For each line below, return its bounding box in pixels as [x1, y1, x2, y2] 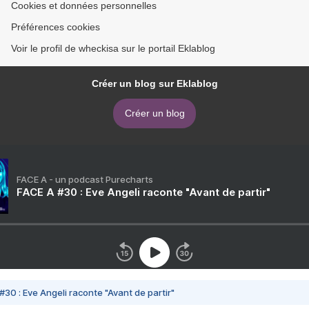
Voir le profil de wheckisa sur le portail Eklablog [11, 43, 215, 54]
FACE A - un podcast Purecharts [17, 174, 153, 186]
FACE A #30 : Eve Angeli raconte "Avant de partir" [17, 186, 270, 199]
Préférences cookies [11, 21, 100, 33]
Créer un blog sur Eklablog [91, 78, 218, 90]
